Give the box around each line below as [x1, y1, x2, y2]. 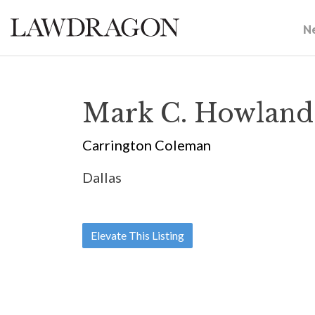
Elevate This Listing [91, 229, 184, 242]
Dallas [82, 169, 122, 186]
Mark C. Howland [82, 98, 314, 129]
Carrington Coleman [82, 136, 211, 153]
